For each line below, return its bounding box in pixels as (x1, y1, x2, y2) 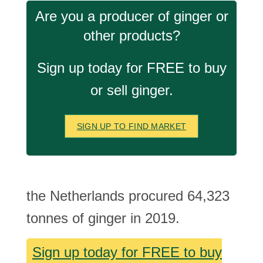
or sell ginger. (90, 82, 173, 98)
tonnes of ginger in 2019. (26, 210, 180, 226)
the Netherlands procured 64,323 (26, 188, 230, 204)
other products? (83, 28, 180, 43)
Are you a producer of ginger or (35, 8, 228, 24)
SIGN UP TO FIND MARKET (76, 122, 187, 131)
